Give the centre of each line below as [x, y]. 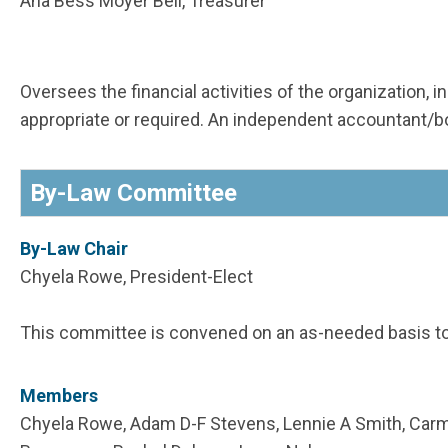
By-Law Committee [133, 193]
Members [59, 396]
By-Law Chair [74, 249]
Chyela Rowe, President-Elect [136, 277]
